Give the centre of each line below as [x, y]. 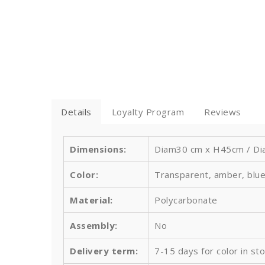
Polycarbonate [186, 200]
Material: [91, 200]
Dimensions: [98, 149]
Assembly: [94, 226]
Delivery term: [104, 251]
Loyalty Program [148, 112]
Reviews [223, 112]
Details [76, 112]
